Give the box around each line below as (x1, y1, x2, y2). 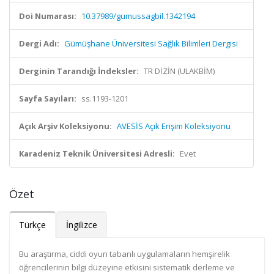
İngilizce (66, 219, 97, 231)
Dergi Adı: (19, 38, 59, 49)
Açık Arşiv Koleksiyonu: (19, 120, 112, 131)
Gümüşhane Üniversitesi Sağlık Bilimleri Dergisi (64, 38, 238, 49)
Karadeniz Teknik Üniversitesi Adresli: (19, 148, 175, 159)
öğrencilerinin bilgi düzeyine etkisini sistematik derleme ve (19, 262, 235, 273)
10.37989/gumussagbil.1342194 (81, 10, 195, 21)
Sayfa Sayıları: (19, 93, 76, 104)
